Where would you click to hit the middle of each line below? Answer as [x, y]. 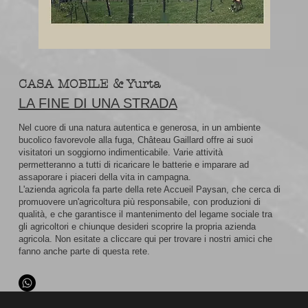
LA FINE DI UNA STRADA [98, 103]
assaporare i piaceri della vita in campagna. [104, 177]
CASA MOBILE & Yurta [89, 84]
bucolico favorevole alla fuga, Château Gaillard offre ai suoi [135, 140]
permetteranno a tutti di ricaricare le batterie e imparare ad [133, 165]
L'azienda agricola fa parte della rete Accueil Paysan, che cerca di [149, 189]
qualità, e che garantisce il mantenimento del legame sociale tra [145, 214]
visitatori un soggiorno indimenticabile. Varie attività [120, 152]
